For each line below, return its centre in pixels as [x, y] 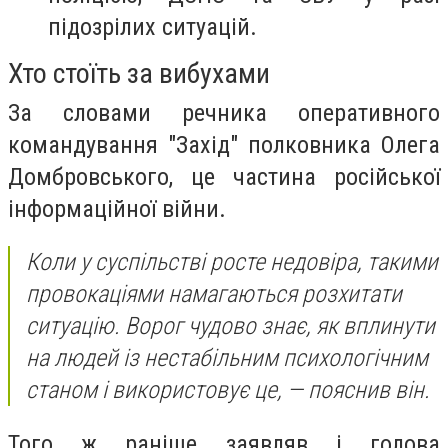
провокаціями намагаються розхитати [214, 294]
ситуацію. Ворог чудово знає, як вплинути [230, 326]
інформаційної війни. [117, 208]
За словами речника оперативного [224, 112]
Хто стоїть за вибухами [139, 73]
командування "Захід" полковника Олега [224, 144]
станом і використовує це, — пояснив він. [228, 390]
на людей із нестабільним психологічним [227, 358]
